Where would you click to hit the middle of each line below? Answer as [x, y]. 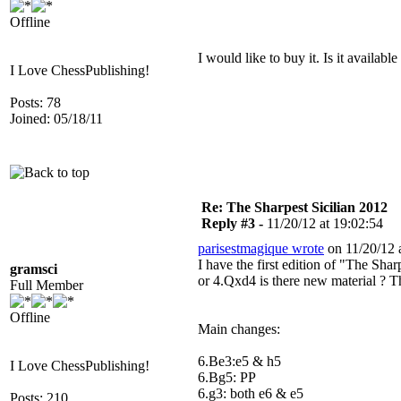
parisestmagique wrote [261, 248]
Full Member [47, 285]
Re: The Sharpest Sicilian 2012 [294, 207]
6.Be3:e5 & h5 [239, 361]
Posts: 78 [35, 102]
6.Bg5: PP [227, 377]
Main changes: [239, 329]
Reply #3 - [234, 223]
